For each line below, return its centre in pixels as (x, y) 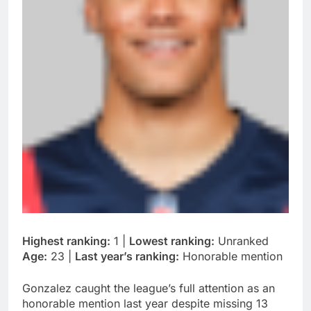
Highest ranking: (66, 241)
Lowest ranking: (172, 241)
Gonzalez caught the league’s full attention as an (149, 288)
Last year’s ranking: (127, 257)
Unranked (242, 241)
